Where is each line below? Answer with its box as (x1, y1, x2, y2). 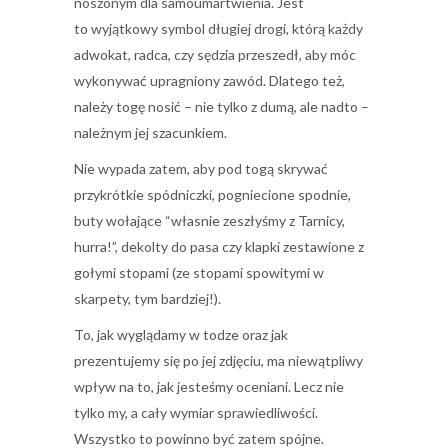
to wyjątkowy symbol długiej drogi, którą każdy (74, 20, 363, 37)
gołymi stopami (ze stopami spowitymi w (74, 264, 324, 281)
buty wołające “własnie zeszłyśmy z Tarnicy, (74, 212, 345, 229)
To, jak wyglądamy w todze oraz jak (74, 326, 288, 343)
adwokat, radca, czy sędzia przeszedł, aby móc (74, 46, 356, 63)
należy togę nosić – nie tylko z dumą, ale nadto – (74, 98, 369, 115)
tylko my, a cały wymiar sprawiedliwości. (74, 404, 318, 421)
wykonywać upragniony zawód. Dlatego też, (74, 72, 345, 89)
